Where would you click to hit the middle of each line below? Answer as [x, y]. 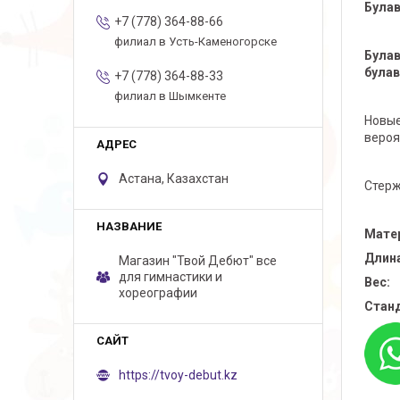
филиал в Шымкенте [170, 96]
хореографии [158, 293]
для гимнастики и [171, 277]
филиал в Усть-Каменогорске [196, 42]
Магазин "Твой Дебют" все [198, 261]
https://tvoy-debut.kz [178, 375]
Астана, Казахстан [174, 179]
